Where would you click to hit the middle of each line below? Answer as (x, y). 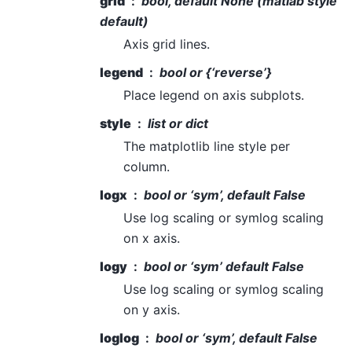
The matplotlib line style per (207, 147)
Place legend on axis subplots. (214, 95)
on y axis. (152, 310)
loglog (119, 338)
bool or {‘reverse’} (216, 73)
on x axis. (152, 238)
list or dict (178, 124)
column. (147, 167)
